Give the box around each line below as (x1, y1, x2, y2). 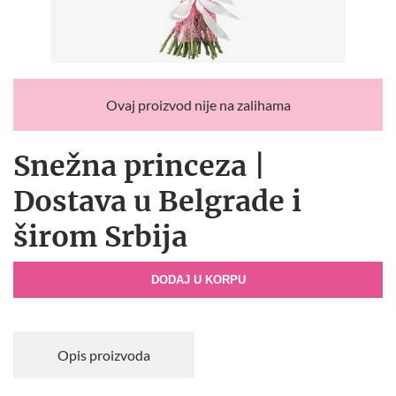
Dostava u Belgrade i (13, 184, 301, 220)
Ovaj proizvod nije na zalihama (105, 96, 291, 114)
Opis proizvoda (57, 346, 150, 364)
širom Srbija (13, 219, 187, 255)
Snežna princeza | (13, 148, 266, 185)
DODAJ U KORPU (150, 273, 246, 287)
